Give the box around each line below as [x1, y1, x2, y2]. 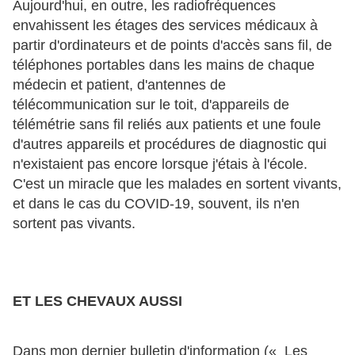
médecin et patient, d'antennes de [13, 76, 226, 93]
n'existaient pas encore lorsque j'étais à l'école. [13, 155, 307, 172]
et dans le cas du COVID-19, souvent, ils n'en [13, 195, 300, 212]
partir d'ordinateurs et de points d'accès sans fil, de [13, 36, 332, 53]
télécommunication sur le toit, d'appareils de [13, 96, 289, 113]
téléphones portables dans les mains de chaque [13, 56, 315, 73]
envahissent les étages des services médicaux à [13, 17, 318, 33]
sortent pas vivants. [13, 215, 136, 231]
